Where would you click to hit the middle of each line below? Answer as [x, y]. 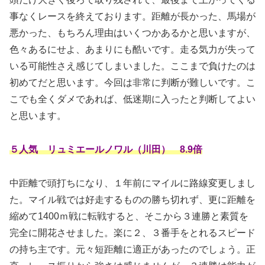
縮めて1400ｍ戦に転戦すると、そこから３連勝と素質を [129, 216]
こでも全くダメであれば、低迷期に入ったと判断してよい [132, 99]
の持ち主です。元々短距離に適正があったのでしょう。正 [132, 249]
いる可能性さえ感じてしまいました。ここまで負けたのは [132, 66]
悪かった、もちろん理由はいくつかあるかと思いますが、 [132, 33]
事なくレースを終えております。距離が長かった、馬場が [132, 17]
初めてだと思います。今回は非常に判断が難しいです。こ [132, 83]
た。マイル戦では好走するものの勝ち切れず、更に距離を [132, 199]
